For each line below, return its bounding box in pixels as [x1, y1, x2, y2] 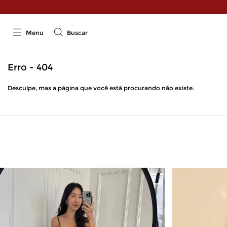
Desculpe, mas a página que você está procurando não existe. [8, 84, 194, 92]
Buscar [67, 29, 88, 37]
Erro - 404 [8, 62, 53, 73]
